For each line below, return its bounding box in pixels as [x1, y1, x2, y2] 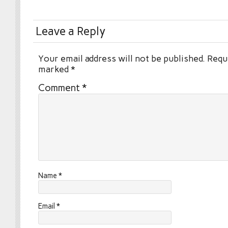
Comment [38, 82, 82, 94]
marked [38, 64, 71, 74]
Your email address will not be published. [38, 53, 205, 64]
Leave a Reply [36, 24, 106, 38]
